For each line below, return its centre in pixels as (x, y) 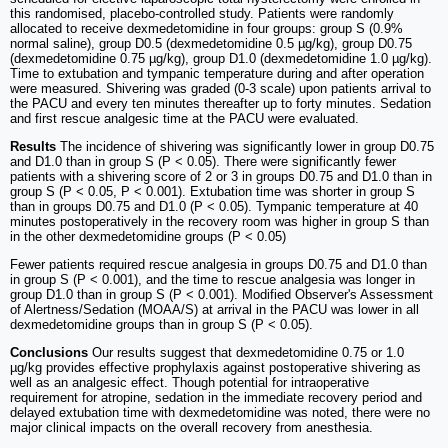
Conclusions (49, 353)
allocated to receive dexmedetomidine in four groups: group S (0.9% (206, 29)
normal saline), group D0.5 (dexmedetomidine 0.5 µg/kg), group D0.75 (211, 44)
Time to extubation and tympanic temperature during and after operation (217, 74)
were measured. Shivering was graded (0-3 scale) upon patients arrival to (220, 89)
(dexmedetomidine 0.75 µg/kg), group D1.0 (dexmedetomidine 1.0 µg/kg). (221, 59)
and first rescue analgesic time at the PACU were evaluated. (184, 119)
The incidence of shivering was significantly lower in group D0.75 (247, 147)
